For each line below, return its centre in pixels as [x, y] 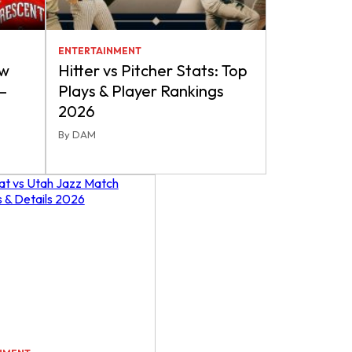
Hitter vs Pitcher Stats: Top [152, 70]
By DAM [77, 134]
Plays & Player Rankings [141, 91]
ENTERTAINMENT [99, 51]
